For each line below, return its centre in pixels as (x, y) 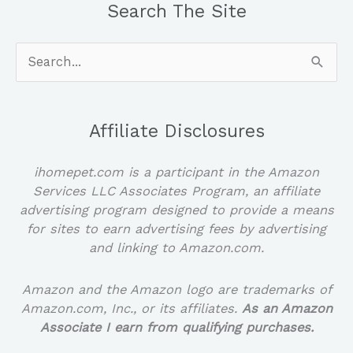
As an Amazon (287, 308)
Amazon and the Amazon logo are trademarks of (176, 289)
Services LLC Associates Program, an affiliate (176, 191)
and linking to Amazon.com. (176, 248)
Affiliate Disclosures (176, 132)
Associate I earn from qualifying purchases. (176, 327)
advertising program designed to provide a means (176, 210)
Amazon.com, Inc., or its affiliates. (131, 308)
